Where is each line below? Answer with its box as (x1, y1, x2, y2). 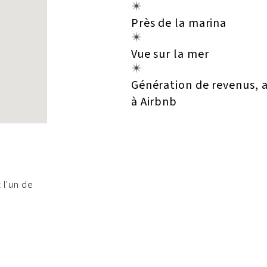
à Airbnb (131, 93, 178, 110)
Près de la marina (131, 14, 227, 32)
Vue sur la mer (131, 45, 209, 63)
